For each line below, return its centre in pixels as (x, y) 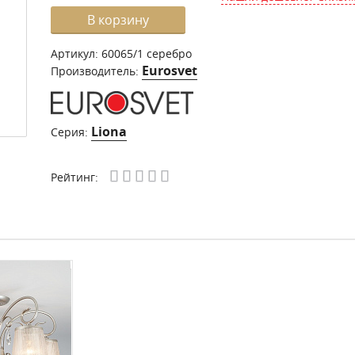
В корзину (118, 20)
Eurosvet (170, 71)
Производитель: (96, 71)
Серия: (71, 132)
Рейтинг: (74, 177)
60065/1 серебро (147, 53)
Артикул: (76, 53)
